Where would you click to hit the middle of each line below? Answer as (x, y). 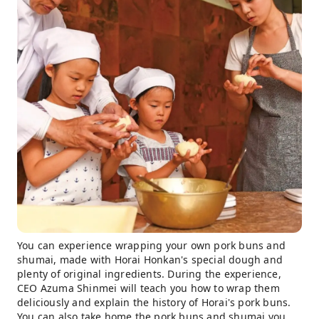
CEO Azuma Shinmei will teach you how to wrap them (148, 288)
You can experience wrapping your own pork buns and (152, 245)
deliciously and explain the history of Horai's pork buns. (154, 302)
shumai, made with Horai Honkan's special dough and (150, 260)
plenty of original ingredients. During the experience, (149, 274)
